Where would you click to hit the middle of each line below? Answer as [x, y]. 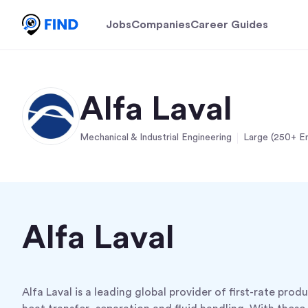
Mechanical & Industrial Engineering [156, 138]
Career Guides [229, 25]
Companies [161, 25]
